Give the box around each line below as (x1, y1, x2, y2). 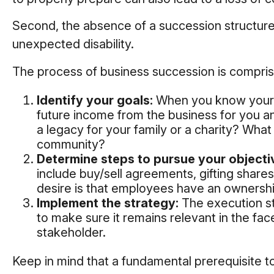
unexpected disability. (12, 37, 134, 52)
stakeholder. (37, 225, 106, 240)
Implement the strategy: (37, 196, 179, 211)
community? (37, 137, 105, 152)
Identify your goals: (37, 93, 153, 108)
